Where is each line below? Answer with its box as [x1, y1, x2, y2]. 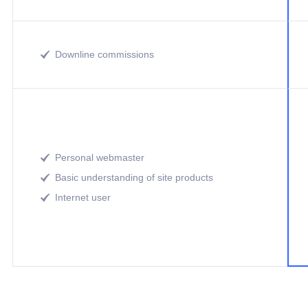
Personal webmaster [55, 151, 144, 163]
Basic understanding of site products [55, 171, 213, 183]
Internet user [55, 191, 111, 203]
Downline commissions [55, 49, 154, 60]
